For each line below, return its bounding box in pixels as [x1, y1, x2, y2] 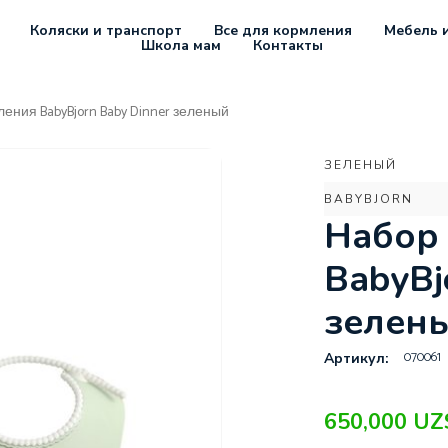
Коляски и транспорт [29, 20, 182, 40]
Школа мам [140, 35, 221, 55]
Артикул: [323, 349, 389, 369]
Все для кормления [213, 20, 352, 40]
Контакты [252, 35, 323, 55]
